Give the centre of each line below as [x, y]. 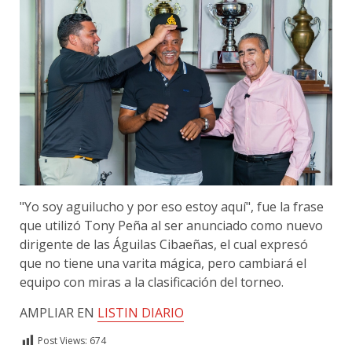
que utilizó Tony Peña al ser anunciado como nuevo [171, 226]
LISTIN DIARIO [141, 313]
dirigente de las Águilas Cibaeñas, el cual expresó [164, 245]
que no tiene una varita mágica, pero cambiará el [163, 264]
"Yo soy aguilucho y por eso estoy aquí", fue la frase [172, 207]
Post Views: [62, 341]
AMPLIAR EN [59, 313]
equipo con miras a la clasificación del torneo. [152, 282]
